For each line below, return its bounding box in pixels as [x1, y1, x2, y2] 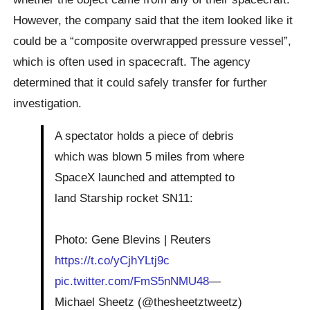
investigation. [13, 95, 82, 110]
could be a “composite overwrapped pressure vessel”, [13, 33, 292, 48]
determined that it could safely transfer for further [13, 75, 268, 89]
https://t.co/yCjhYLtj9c [55, 253, 170, 268]
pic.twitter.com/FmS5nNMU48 [55, 274, 210, 289]
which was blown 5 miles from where [55, 149, 245, 164]
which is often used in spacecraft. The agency [13, 54, 251, 69]
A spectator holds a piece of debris [55, 129, 235, 143]
